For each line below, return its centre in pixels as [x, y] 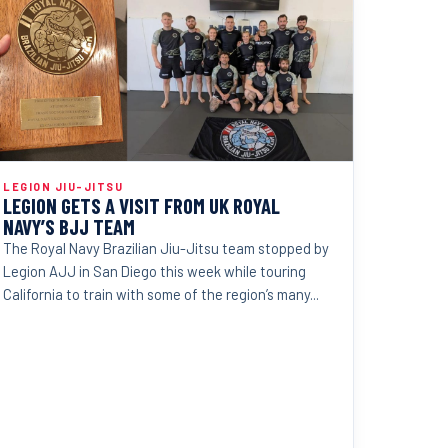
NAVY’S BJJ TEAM [69, 226]
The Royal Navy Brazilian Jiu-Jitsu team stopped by [166, 247]
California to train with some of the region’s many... [161, 293]
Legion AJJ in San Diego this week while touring [154, 270]
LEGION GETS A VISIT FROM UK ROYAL [141, 205]
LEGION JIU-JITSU [63, 186]
